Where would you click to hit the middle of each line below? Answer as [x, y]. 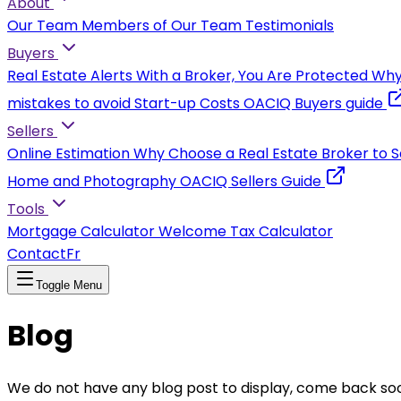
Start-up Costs [187, 103]
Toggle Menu [69, 285]
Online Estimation [68, 154]
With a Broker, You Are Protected [252, 76]
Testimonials [290, 26]
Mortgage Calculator [81, 231]
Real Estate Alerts [70, 76]
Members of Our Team [162, 26]
